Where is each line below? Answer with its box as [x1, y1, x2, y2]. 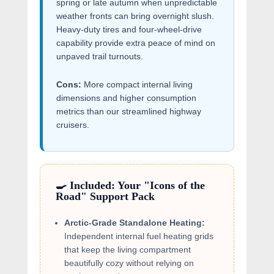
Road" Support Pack [55, 190, 155, 202]
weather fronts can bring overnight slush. [56, 11, 214, 21]
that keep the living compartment [64, 245, 191, 254]
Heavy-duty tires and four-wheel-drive [56, 24, 202, 34]
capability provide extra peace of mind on [56, 38, 215, 48]
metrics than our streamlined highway [56, 106, 201, 116]
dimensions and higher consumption [56, 93, 196, 103]
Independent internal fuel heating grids [64, 231, 213, 241]
